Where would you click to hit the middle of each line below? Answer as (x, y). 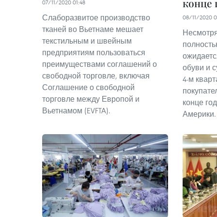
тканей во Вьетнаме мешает (93, 29)
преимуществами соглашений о (100, 64)
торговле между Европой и (91, 99)
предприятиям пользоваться (94, 52)
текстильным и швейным (87, 40)
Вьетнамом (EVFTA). (76, 110)
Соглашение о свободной (88, 87)
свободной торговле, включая (96, 75)
